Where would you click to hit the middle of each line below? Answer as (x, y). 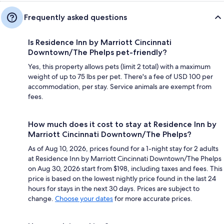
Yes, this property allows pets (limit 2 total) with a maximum (119, 66)
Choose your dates (84, 198)
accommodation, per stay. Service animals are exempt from (120, 86)
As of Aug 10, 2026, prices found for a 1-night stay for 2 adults (123, 148)
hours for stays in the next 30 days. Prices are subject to (114, 188)
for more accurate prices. (153, 198)
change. (41, 198)
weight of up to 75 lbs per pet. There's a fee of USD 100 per (120, 76)
